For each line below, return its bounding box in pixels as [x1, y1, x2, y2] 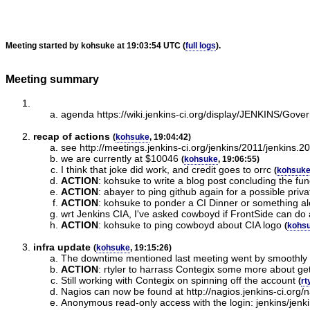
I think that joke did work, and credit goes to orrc [61, 163, 271, 175]
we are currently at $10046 [61, 152, 179, 164]
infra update [33, 241, 91, 253]
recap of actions [33, 130, 110, 142]
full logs [185, 40, 216, 51]
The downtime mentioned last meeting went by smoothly [61, 252, 307, 264]
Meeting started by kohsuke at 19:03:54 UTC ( [6, 40, 185, 51]
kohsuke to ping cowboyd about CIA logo [104, 219, 282, 230]
